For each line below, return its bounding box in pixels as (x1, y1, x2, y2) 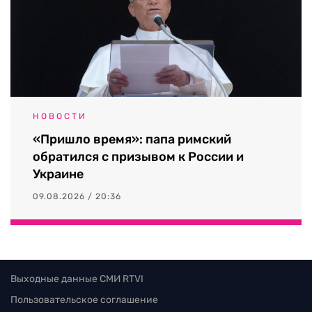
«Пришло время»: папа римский (33, 131, 231, 147)
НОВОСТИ (33, 111, 87, 121)
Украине (33, 166, 84, 182)
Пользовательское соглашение (10, 293, 158, 306)
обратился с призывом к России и (33, 148, 244, 164)
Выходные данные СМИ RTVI (10, 272, 143, 285)
